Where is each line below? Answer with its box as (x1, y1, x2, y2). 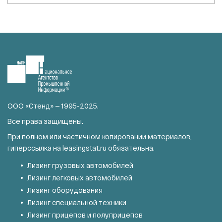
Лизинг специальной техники (27, 198, 126, 207)
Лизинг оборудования (27, 185, 103, 194)
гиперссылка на (7, 143, 62, 152)
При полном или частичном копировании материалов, (7, 132, 192, 141)
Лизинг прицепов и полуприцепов (27, 210, 143, 219)
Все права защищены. (7, 116, 83, 125)
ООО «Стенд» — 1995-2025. (7, 101, 99, 110)
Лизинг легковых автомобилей (27, 173, 132, 182)
